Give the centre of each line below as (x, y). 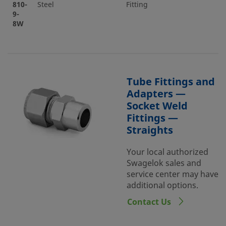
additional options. (162, 186)
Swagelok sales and (164, 163)
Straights (150, 130)
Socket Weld (157, 106)
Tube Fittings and (171, 82)
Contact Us (150, 202)
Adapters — (156, 94)
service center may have (173, 175)
